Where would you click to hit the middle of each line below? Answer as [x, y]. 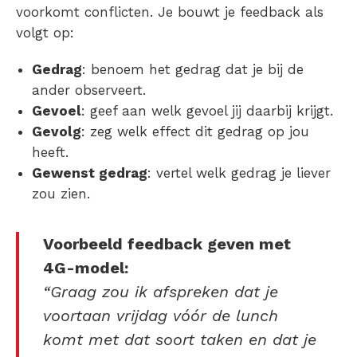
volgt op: [47, 32]
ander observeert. [89, 90]
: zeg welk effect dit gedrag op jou [195, 131]
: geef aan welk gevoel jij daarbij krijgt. [207, 110]
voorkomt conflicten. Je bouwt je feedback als [170, 12]
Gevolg [57, 131]
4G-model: [86, 267]
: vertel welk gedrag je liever [239, 173]
